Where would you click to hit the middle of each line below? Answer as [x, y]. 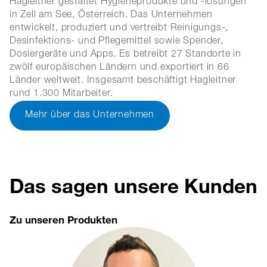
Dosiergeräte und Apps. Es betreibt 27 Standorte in [125, 55]
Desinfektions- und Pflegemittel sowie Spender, [117, 42]
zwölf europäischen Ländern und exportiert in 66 [119, 68]
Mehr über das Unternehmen [90, 116]
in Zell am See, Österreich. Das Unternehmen [111, 15]
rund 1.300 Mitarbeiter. [61, 94]
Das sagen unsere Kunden [133, 185]
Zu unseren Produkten [63, 220]
